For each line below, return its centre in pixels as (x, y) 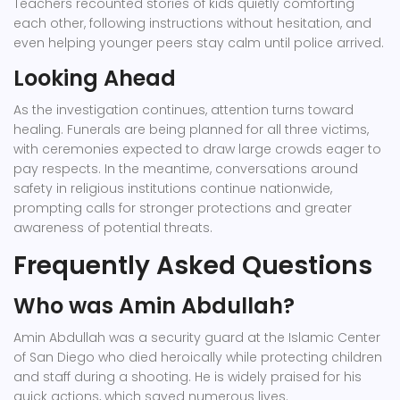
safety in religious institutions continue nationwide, (173, 189)
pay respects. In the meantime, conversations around (186, 169)
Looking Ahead (95, 79)
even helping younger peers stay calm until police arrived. (199, 43)
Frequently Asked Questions (193, 266)
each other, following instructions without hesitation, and (192, 24)
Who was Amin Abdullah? (154, 306)
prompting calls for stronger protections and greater (183, 208)
